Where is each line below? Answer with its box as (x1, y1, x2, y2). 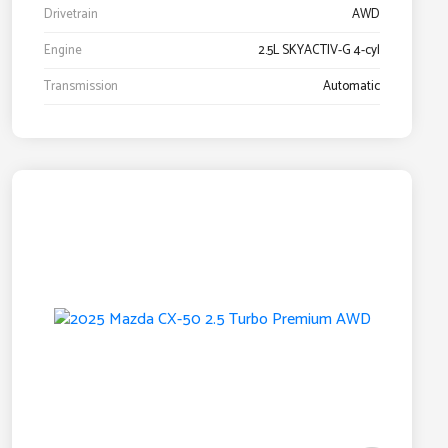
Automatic (323, 76, 380, 98)
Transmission (44, 76, 118, 98)
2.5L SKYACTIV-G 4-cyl (258, 40, 380, 62)
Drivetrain (44, 4, 98, 26)
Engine (44, 40, 82, 62)
